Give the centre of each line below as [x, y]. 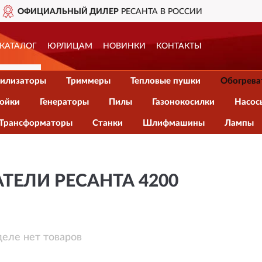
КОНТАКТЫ [179, 46]
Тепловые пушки [165, 81]
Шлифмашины [174, 123]
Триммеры [88, 81]
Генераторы [64, 102]
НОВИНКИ [124, 46]
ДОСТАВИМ [200, 12]
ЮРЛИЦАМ [70, 46]
